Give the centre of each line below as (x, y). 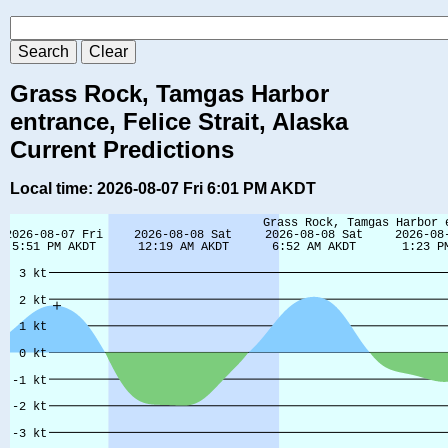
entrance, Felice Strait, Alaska (179, 122)
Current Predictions (122, 150)
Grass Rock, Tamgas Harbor (169, 94)
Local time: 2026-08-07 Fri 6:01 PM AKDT (163, 189)
